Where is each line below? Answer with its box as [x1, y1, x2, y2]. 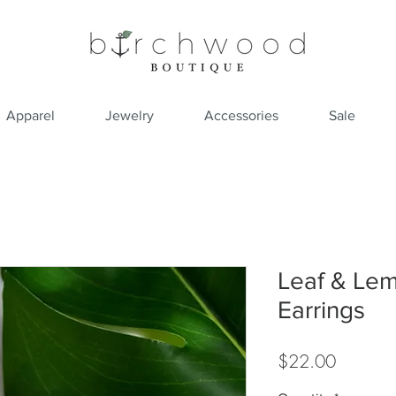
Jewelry [104, 108, 154, 123]
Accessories [203, 108, 278, 123]
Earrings [278, 296, 365, 324]
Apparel [5, 108, 55, 123]
